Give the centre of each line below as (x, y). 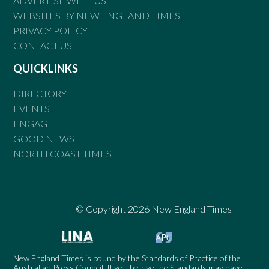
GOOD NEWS (44, 138)
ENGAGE (34, 123)
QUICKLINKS (46, 68)
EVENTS (32, 108)
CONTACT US (43, 45)
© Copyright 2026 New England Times (154, 208)
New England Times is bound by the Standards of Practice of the (127, 258)
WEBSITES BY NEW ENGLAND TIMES (97, 15)
